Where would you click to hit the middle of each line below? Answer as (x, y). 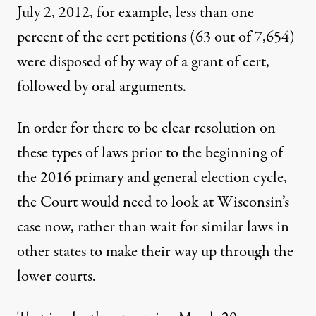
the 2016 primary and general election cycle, (152, 178)
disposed (75, 62)
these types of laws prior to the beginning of (150, 153)
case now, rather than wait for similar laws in (153, 227)
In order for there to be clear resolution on (146, 128)
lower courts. (56, 276)
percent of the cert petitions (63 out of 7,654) (156, 37)
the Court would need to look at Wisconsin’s (153, 202)
